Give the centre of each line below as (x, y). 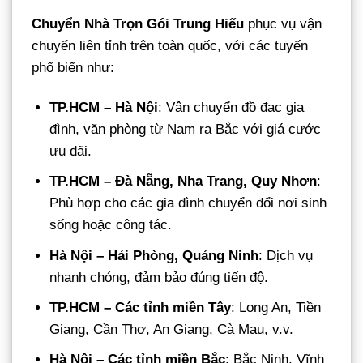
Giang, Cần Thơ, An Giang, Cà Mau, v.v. (172, 329)
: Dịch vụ (286, 255)
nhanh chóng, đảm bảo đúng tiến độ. (159, 277)
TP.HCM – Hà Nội (104, 108)
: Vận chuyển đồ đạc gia (231, 108)
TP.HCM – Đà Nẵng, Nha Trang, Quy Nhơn (184, 181)
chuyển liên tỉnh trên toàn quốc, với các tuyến (170, 46)
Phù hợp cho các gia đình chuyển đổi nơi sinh (188, 203)
